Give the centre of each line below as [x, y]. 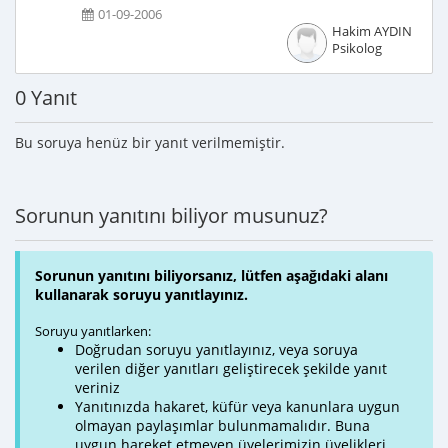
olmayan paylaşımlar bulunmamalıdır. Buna [222, 425]
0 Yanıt [46, 97]
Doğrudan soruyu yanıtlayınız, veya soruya [216, 349]
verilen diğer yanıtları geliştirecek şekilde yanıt [231, 368]
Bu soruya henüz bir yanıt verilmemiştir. [150, 142]
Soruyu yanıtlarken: [93, 331]
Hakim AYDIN [371, 31]
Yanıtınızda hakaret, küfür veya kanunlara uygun [237, 406]
